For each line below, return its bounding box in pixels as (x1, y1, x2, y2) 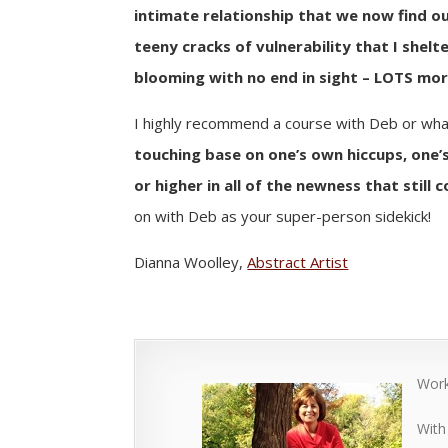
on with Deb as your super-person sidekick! (134, 205, 432, 226)
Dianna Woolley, (134, 251, 248, 272)
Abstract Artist (247, 251, 349, 272)
